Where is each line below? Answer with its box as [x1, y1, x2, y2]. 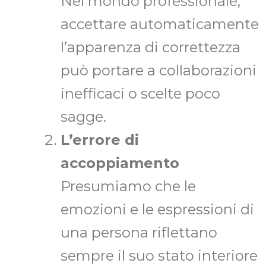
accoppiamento [61, 154, 179, 172]
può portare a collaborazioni [61, 62, 256, 80]
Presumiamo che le [61, 178, 196, 195]
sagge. [61, 108, 106, 126]
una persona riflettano [61, 224, 217, 242]
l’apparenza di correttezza [61, 39, 240, 56]
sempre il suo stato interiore [61, 247, 258, 265]
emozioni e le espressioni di [61, 201, 254, 218]
